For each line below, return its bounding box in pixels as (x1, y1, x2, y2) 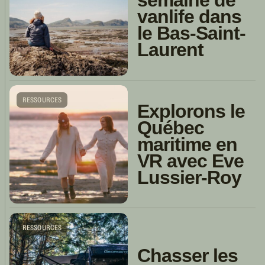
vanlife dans (137, 5, 242, 27)
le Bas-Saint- (137, 22, 246, 44)
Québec (137, 117, 205, 138)
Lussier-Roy (137, 166, 242, 188)
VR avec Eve (137, 150, 244, 172)
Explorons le (137, 100, 245, 122)
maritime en (137, 133, 238, 155)
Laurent (137, 38, 204, 60)
